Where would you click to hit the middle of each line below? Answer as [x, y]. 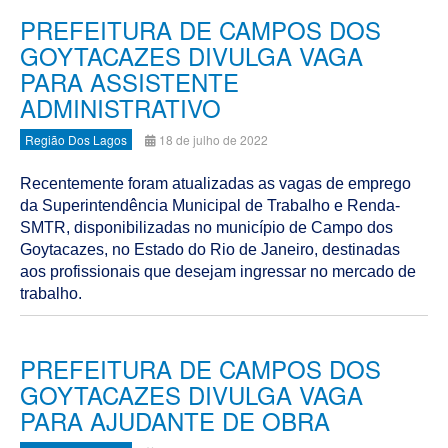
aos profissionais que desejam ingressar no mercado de [218, 271]
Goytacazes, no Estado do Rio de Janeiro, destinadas [210, 249]
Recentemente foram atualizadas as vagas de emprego [215, 183]
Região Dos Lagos [76, 139]
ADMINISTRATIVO [120, 107]
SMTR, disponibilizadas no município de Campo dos [206, 227]
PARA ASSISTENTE [129, 81]
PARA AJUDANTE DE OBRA [175, 420]
